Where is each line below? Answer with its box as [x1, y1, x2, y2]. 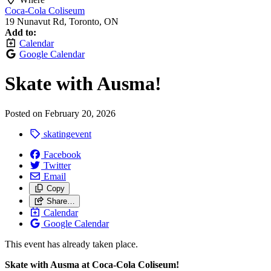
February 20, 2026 [45, 108, 116, 119]
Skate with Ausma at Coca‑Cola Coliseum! [5, 259, 179, 270]
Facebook [44, 149, 81, 160]
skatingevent [41, 128, 91, 139]
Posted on [5, 108, 45, 119]
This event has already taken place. [5, 238, 138, 249]
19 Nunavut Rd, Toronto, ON [5, 16, 119, 27]
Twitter [44, 160, 71, 171]
